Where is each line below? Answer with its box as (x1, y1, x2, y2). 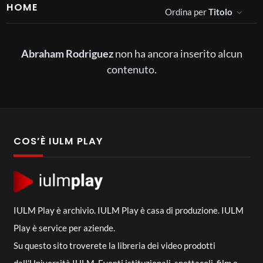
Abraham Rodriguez (21, 46, 113, 60)
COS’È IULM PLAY (13, 134, 103, 149)
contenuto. (106, 62, 157, 76)
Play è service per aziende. (13, 222, 115, 233)
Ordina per (165, 6, 209, 17)
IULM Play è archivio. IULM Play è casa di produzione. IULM (13, 205, 244, 215)
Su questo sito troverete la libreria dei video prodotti (13, 240, 215, 251)
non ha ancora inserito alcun (113, 46, 242, 60)
